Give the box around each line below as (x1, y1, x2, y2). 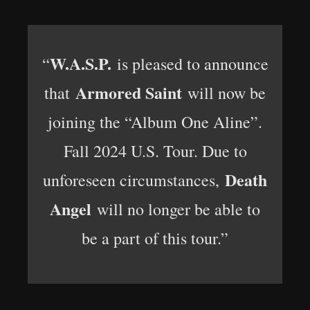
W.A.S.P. (49, 51, 111, 75)
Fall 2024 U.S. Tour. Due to (63, 140, 247, 162)
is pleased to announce (111, 53, 268, 75)
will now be (182, 82, 266, 104)
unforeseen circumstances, (43, 169, 225, 191)
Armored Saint (75, 80, 182, 104)
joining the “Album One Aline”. (48, 111, 262, 133)
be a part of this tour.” (82, 227, 228, 249)
